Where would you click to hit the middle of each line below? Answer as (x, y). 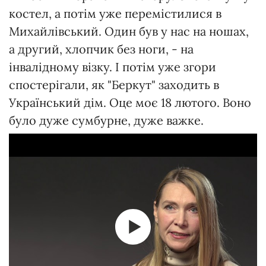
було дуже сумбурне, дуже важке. (106, 120)
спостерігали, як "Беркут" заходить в (114, 84)
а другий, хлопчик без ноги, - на (101, 49)
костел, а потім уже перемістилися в (115, 13)
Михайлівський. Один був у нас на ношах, (129, 31)
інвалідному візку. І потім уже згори (113, 66)
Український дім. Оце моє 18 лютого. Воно (130, 102)
